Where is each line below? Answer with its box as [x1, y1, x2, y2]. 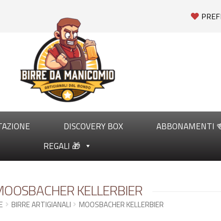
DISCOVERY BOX [64, 120, 123, 133]
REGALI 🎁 [43, 140, 80, 152]
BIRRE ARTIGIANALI [11, 199, 71, 210]
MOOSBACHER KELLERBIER [78, 199, 164, 210]
